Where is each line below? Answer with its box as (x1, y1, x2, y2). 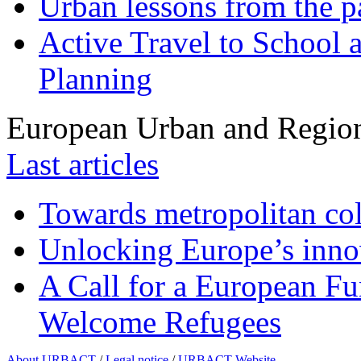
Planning (39, 60, 152, 96)
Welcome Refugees (39, 304, 281, 339)
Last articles (6, 146, 159, 181)
